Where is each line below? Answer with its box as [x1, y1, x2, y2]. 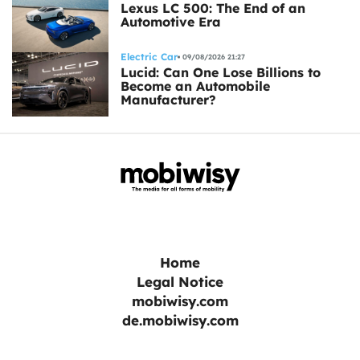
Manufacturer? [121, 91, 216, 108]
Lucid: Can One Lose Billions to [121, 63, 321, 80]
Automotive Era [121, 13, 221, 30]
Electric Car [121, 50, 178, 63]
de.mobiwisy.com [121, 311, 239, 329]
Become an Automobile [121, 77, 270, 94]
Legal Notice [137, 272, 223, 290]
